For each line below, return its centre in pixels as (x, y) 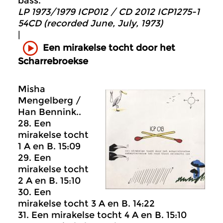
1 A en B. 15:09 (49, 147)
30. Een (35, 192)
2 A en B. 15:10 (49, 181)
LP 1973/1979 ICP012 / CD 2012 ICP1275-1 (109, 12)
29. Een (35, 158)
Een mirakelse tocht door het (109, 48)
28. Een (35, 124)
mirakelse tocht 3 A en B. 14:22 (86, 204)
